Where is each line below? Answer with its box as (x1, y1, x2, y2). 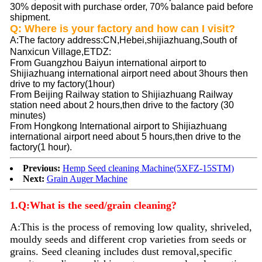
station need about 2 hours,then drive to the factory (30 (9, 99, 234, 110)
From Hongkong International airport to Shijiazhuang (9, 120, 227, 131)
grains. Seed (9, 245, 65, 257)
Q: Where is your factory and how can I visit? (9, 22, 235, 35)
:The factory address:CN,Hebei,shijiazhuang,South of (16, 35, 237, 45)
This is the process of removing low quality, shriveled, (20, 220, 252, 233)
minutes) (9, 110, 46, 120)
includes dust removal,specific (100, 245, 232, 257)
